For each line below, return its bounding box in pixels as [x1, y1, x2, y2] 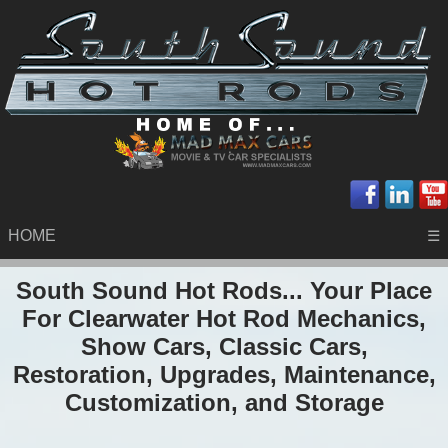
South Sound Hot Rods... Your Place [16, 276, 432, 304]
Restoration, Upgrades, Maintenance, [12, 360, 436, 388]
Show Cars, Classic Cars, [80, 332, 368, 360]
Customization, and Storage [64, 388, 384, 416]
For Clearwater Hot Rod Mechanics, [22, 304, 426, 332]
